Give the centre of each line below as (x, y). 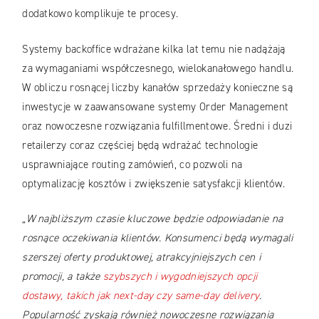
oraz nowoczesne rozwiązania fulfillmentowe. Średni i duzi (157, 126)
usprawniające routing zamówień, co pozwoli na (132, 164)
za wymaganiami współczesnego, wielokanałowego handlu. (158, 68)
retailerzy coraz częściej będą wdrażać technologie (140, 145)
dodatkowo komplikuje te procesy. (102, 14)
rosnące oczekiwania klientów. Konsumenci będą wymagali (158, 238)
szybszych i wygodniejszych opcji (180, 277)
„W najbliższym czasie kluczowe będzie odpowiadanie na (153, 219)
